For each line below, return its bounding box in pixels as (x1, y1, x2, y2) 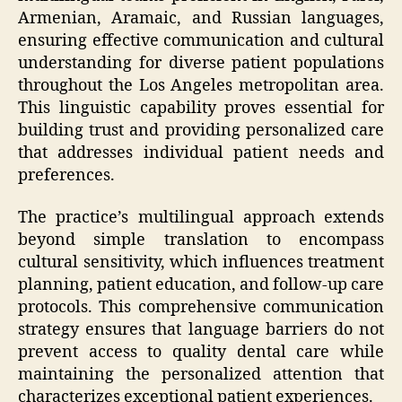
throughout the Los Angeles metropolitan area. (18, 74, 384, 96)
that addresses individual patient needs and (18, 142, 384, 163)
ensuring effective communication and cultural (18, 30, 384, 51)
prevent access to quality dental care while (18, 342, 384, 363)
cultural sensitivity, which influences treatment (18, 252, 384, 274)
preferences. (18, 164, 115, 186)
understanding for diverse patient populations (18, 52, 384, 74)
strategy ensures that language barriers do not (18, 319, 384, 341)
